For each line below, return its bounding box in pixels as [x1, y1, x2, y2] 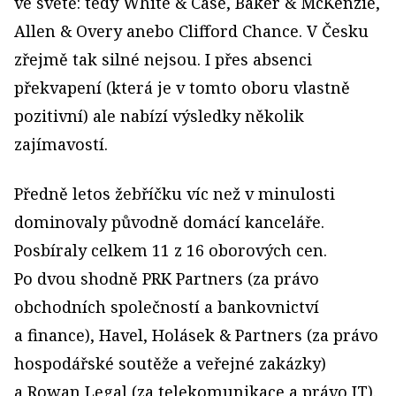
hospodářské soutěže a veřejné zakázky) [14, 353, 326, 375]
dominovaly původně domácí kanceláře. [14, 211, 324, 233]
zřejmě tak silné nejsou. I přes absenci [14, 49, 312, 71]
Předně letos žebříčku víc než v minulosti [14, 183, 335, 205]
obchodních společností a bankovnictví [14, 296, 319, 318]
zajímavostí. [14, 133, 108, 156]
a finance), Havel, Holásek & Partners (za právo [14, 324, 378, 346]
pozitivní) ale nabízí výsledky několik [14, 105, 304, 127]
